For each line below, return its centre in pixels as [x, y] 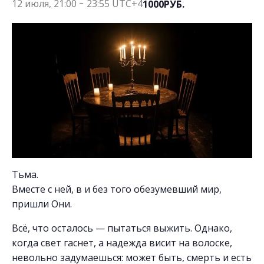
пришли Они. [42, 204]
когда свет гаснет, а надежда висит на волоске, [122, 243]
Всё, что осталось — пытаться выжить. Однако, [122, 228]
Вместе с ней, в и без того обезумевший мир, [117, 189]
